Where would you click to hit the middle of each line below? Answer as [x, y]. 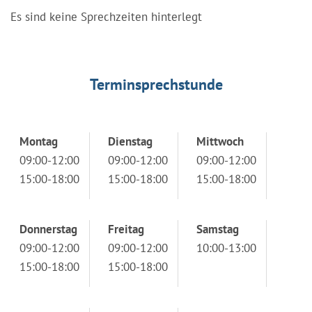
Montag [39, 141]
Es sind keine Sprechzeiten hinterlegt [106, 16]
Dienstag [130, 141]
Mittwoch [220, 141]
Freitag [126, 229]
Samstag [218, 229]
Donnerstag [48, 229]
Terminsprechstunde [156, 84]
